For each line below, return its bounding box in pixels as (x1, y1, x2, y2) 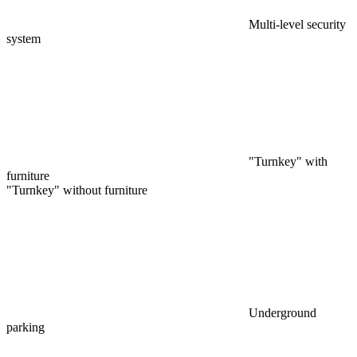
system (6, 31, 41, 45)
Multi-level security (249, 17, 346, 31)
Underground (249, 305, 316, 320)
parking (6, 320, 45, 334)
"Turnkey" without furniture (6, 182, 147, 197)
